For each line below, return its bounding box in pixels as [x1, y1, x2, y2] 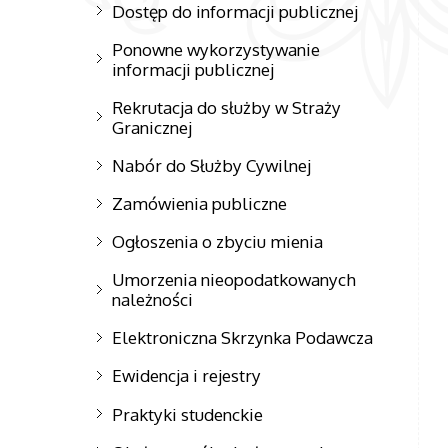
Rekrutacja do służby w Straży [112, 95, 342, 118]
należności [112, 288, 194, 311]
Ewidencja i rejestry [112, 364, 262, 387]
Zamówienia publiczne [112, 192, 288, 215]
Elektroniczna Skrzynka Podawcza [112, 326, 374, 349]
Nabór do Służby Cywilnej [112, 154, 312, 176]
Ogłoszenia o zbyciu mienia [112, 230, 324, 253]
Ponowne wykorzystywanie [112, 37, 321, 60]
